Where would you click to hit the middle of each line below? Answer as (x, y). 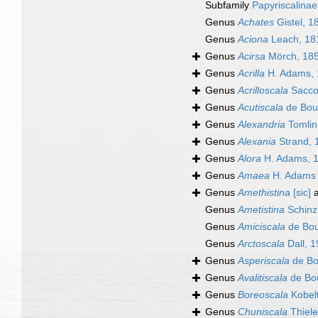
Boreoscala (263, 295)
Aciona (253, 39)
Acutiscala (261, 108)
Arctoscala (261, 244)
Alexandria (262, 125)
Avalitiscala (263, 278)
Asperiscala (264, 261)
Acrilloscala (263, 91)
